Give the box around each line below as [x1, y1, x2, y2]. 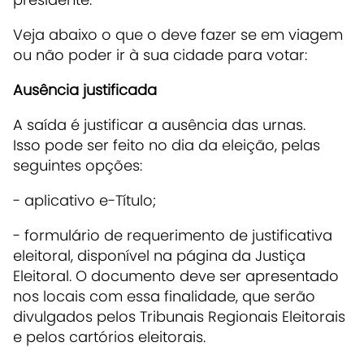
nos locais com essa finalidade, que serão [13, 285, 315, 306]
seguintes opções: [13, 154, 146, 175]
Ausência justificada [13, 79, 161, 100]
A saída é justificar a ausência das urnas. [13, 114, 305, 135]
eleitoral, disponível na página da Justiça [13, 245, 305, 266]
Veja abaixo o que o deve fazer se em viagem [13, 24, 343, 45]
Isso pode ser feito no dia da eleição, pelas [13, 134, 320, 155]
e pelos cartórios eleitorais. [13, 326, 214, 347]
